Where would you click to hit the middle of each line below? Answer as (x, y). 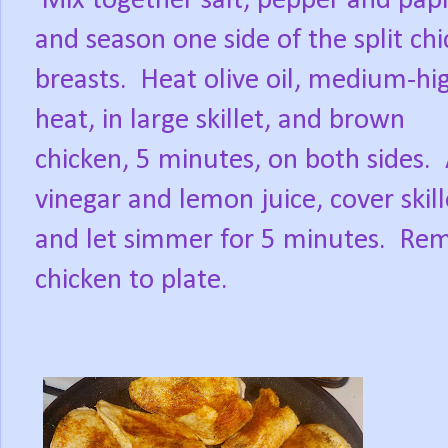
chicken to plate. (131, 281)
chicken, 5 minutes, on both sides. (233, 161)
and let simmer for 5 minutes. (210, 241)
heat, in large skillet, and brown (220, 121)
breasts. (81, 81)
